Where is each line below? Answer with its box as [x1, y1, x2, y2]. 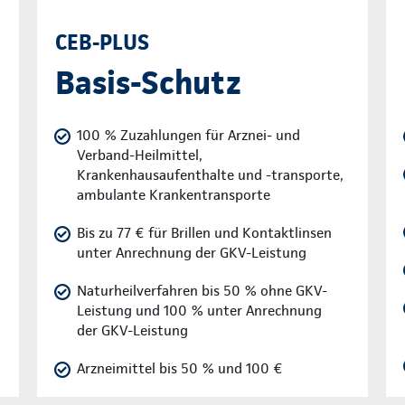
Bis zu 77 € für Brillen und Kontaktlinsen [76, 224, 332, 242]
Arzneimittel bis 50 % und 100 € [76, 360, 283, 378]
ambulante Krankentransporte [76, 186, 270, 204]
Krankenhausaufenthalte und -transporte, [76, 166, 344, 184]
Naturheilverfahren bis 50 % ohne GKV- [76, 282, 327, 300]
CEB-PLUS [54, 29, 149, 56]
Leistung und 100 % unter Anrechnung [76, 302, 322, 320]
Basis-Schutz [54, 62, 241, 103]
